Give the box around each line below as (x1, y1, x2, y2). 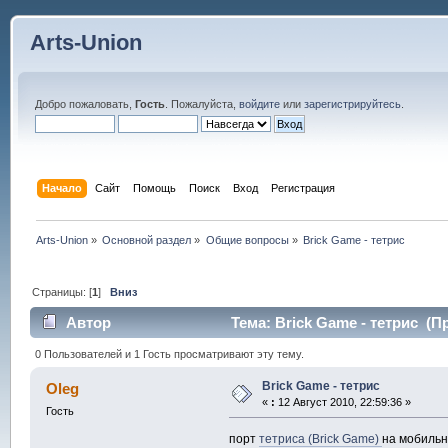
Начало (42, 181, 83, 194)
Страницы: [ (32, 285, 93, 298)
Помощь (133, 181, 177, 194)
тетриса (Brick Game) (259, 431, 383, 446)
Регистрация (271, 181, 336, 194)
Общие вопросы (205, 233, 289, 246)
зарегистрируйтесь (303, 98, 401, 110)
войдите (238, 98, 280, 110)
